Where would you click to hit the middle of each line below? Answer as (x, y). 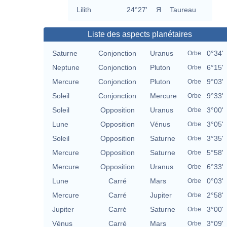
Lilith (84, 10)
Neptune (66, 68)
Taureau (183, 10)
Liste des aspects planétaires (140, 34)
